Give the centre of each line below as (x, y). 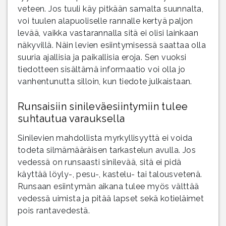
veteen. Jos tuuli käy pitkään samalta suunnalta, (111, 9)
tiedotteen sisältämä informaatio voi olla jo (102, 69)
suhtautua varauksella (71, 118)
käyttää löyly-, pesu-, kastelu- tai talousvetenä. (110, 174)
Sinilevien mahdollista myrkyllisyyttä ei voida (105, 138)
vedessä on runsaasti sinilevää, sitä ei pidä (100, 162)
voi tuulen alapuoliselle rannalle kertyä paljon (105, 21)
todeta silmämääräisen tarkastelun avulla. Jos (107, 150)
